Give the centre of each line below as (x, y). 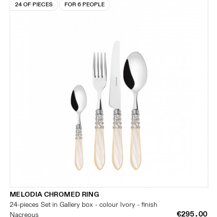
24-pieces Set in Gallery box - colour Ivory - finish (84, 205)
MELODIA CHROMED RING (54, 194)
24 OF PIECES (34, 5)
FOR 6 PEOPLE (85, 5)
